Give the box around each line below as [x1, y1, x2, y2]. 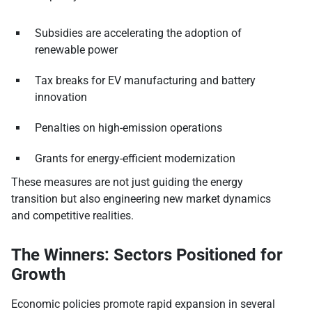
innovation [35, 91, 87, 104]
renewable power [35, 43, 118, 57]
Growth [11, 265, 65, 285]
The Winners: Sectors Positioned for [11, 245, 283, 265]
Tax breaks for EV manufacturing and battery [35, 74, 256, 88]
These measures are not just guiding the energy [11, 175, 243, 189]
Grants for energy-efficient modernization [35, 152, 235, 166]
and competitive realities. [11, 209, 134, 223]
